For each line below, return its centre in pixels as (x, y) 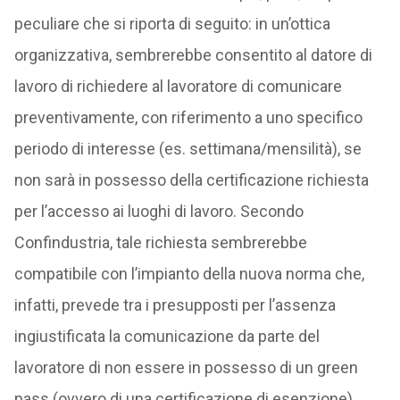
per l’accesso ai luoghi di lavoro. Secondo (158, 212)
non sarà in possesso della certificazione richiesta (191, 180)
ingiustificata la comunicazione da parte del (167, 337)
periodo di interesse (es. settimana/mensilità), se (187, 149)
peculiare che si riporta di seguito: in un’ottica (172, 24)
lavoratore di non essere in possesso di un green (186, 368)
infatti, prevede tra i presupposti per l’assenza (175, 305)
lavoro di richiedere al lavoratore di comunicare (178, 87)
